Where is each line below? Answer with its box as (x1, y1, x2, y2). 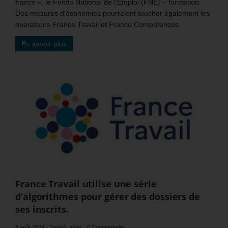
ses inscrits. (15, 203, 69, 215)
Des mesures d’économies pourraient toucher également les (15, 9, 210, 17)
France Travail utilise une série (15, 177, 157, 190)
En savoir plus (21, 39, 67, 48)
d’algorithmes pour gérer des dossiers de (15, 190, 200, 203)
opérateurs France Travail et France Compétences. (15, 20, 181, 28)
